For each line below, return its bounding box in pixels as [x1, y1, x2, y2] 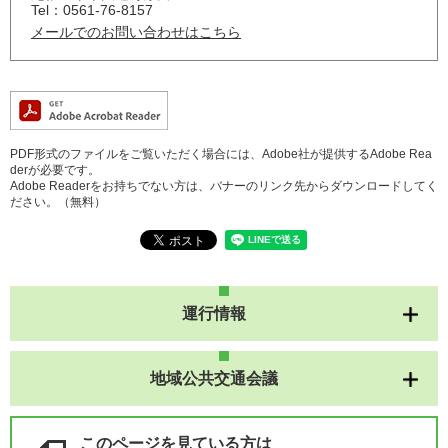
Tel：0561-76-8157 [31, 2, 153, 19]
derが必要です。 [10, 163, 100, 178]
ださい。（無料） [10, 195, 106, 210]
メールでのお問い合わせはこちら [31, 24, 241, 41]
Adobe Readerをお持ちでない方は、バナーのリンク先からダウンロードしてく [10, 179, 438, 194]
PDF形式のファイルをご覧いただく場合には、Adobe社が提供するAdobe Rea [10, 147, 432, 162]
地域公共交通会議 [150, 370, 278, 388]
